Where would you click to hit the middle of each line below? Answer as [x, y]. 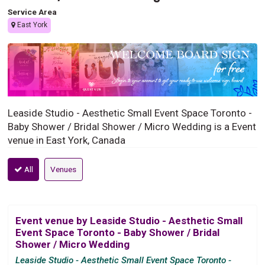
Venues [64, 169]
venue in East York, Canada [67, 140]
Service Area [33, 12]
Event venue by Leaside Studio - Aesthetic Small [129, 220]
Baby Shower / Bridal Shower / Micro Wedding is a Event [132, 126]
